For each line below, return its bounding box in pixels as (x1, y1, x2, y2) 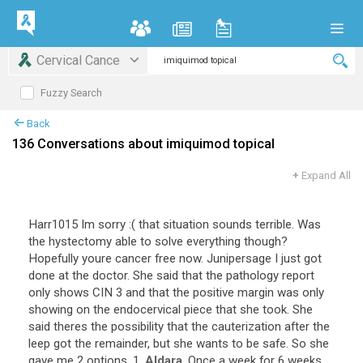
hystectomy (49, 234, 112, 249)
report (282, 268, 314, 283)
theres (53, 319, 88, 334)
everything (186, 234, 241, 249)
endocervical (113, 302, 181, 317)
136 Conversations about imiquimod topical (12, 136, 275, 152)
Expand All (301, 169, 351, 181)
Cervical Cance (36, 53, 121, 68)
